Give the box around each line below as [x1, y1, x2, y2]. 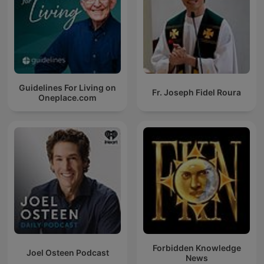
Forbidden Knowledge [152, 242, 241, 253]
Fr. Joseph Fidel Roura [152, 87, 241, 98]
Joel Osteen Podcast [26, 247, 109, 258]
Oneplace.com [38, 92, 97, 103]
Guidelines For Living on [19, 82, 105, 93]
